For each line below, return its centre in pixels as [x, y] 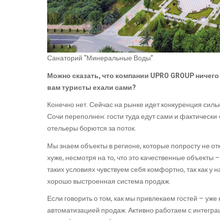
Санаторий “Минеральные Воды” [100, 58]
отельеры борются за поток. [92, 129]
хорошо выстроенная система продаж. [110, 181]
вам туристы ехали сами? [92, 87]
